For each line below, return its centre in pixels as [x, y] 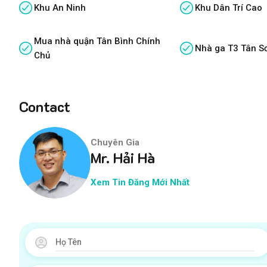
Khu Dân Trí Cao [229, 7]
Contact [45, 106]
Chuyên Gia [115, 143]
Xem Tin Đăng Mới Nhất [140, 183]
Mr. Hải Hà [123, 158]
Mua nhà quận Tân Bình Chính [97, 41]
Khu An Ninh [60, 7]
